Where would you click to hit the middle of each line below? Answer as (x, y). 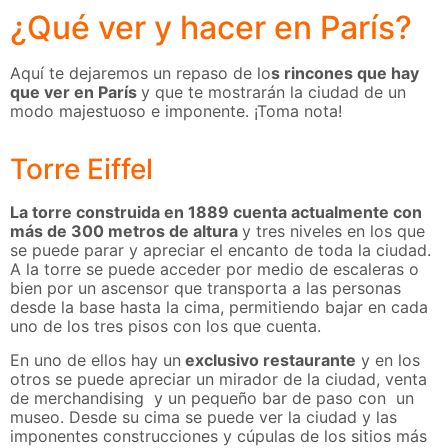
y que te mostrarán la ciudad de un (273, 91)
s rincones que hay (345, 72)
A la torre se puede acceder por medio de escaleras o (214, 269)
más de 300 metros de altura (126, 231)
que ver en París (75, 91)
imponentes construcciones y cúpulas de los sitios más (218, 435)
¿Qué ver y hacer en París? (211, 27)
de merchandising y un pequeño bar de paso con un (212, 397)
